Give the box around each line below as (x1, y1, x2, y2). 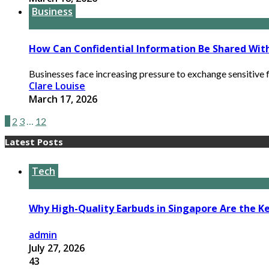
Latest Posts (5, 136, 63, 148)
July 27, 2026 (29, 241, 85, 255)
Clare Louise (29, 79, 85, 93)
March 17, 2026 (29, 92, 97, 106)
